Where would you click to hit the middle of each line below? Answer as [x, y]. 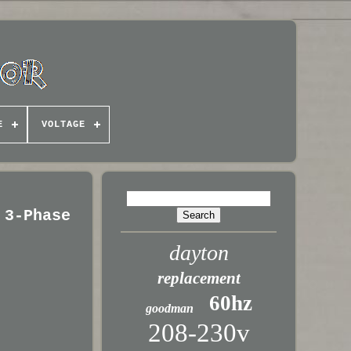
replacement [199, 278]
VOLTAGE [63, 125]
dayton [199, 253]
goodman [169, 308]
